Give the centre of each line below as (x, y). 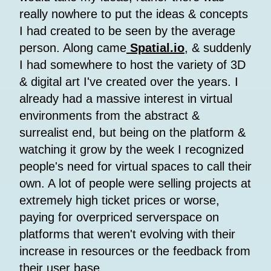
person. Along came (73, 48)
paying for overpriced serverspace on (119, 217)
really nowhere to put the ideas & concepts (134, 14)
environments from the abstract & (109, 116)
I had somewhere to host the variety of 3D (132, 65)
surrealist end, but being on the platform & (132, 133)
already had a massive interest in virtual (126, 99)
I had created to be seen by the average (127, 31)
